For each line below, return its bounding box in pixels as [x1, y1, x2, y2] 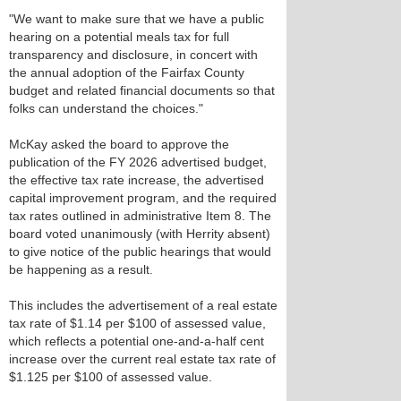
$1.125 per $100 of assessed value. [9, 370, 212, 384]
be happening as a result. [9, 262, 157, 277]
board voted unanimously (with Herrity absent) [9, 226, 270, 241]
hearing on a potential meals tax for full [9, 30, 229, 44]
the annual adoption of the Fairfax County [9, 65, 244, 80]
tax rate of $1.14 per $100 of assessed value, [9, 316, 266, 330]
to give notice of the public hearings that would [9, 244, 271, 259]
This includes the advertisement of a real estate [9, 298, 277, 312]
